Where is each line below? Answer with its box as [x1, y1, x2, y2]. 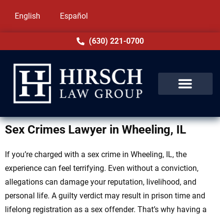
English [15, 11, 40, 21]
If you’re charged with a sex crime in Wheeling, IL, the [5, 150, 187, 160]
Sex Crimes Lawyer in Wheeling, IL [5, 123, 186, 137]
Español [60, 11, 88, 21]
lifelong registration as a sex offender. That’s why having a [5, 205, 207, 215]
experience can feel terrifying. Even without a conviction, [5, 164, 198, 173]
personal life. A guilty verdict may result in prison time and [5, 191, 205, 201]
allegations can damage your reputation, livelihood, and [5, 177, 196, 187]
